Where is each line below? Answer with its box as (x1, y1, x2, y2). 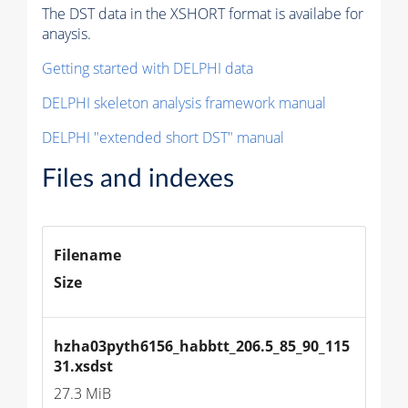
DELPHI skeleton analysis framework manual (42, 93, 326, 114)
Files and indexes (42, 166, 234, 192)
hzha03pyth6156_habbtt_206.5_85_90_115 (54, 336, 350, 357)
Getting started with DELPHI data (42, 58, 253, 79)
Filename (54, 245, 121, 266)
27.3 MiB (54, 383, 111, 404)
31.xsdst (54, 356, 113, 377)
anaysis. (42, 24, 91, 45)
